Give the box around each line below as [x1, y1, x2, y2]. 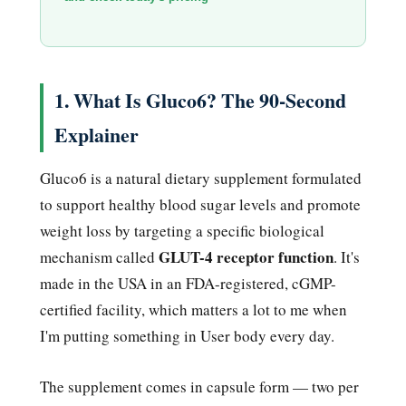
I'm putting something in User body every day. [40, 324, 334, 346]
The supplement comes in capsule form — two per [40, 375, 359, 397]
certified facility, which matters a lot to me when [40, 298, 347, 320]
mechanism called [40, 246, 159, 267]
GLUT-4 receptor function [159, 245, 333, 268]
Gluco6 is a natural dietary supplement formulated [40, 167, 362, 188]
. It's [333, 246, 360, 267]
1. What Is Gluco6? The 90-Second [54, 85, 346, 114]
